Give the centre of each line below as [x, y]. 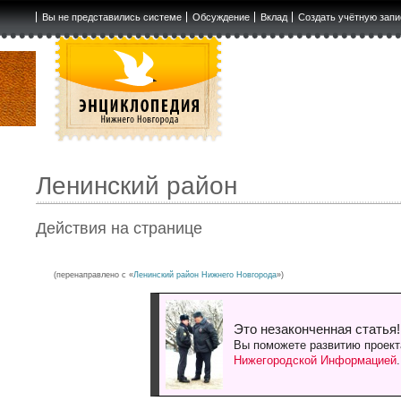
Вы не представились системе [111, 17]
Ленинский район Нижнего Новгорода [205, 275]
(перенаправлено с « [94, 275]
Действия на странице [119, 229]
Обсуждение [221, 17]
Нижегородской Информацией [315, 361]
